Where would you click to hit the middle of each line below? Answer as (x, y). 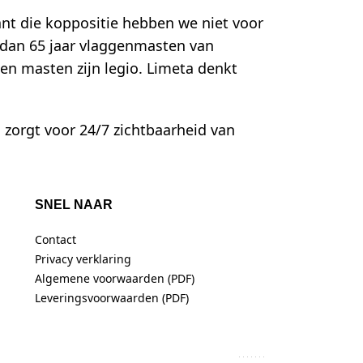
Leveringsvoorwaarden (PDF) (111, 298)
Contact (55, 240)
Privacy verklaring (83, 259)
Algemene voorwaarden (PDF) (114, 279)
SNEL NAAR (73, 205)
